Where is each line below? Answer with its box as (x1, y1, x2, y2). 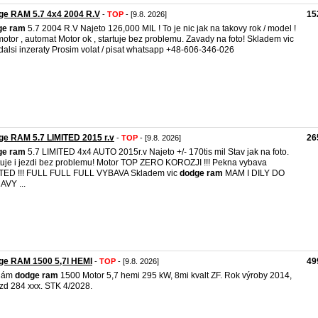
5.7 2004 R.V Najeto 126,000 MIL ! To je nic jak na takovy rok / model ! (26, 23, 296, 33)
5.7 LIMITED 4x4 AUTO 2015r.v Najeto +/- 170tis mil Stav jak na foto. (26, 147, 289, 157)
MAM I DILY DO (223, 168, 285, 178)
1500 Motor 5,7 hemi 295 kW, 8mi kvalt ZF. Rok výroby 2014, (58, 270, 292, 280)
